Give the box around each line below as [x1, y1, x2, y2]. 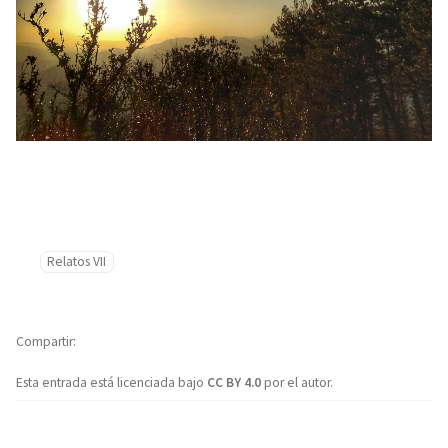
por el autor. [264, 373, 333, 391]
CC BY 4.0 [207, 373, 264, 391]
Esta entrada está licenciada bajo [16, 373, 207, 391]
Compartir [16, 332, 73, 350]
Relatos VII [47, 252, 107, 270]
